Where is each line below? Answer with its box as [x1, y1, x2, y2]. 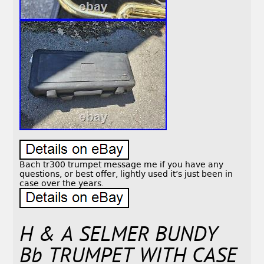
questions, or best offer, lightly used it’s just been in [19, 169, 233, 179]
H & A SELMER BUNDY [19, 222, 218, 250]
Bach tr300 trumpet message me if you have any [19, 160, 224, 170]
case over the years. [19, 179, 104, 189]
